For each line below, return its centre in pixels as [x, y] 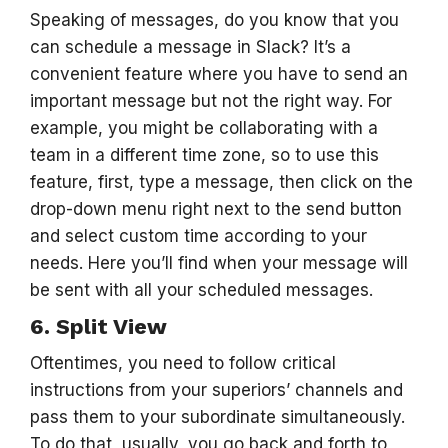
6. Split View [98, 326]
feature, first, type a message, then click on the [221, 182]
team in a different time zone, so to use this [204, 155]
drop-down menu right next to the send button [216, 209]
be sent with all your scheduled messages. [201, 290]
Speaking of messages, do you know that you [214, 20]
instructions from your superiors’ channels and [216, 390]
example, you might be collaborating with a [204, 128]
